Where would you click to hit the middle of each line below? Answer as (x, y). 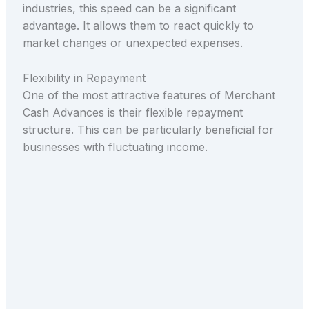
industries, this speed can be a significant (129, 9)
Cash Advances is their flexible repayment (132, 112)
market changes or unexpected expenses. (132, 43)
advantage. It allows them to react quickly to (138, 26)
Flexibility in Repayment (84, 78)
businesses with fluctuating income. (115, 147)
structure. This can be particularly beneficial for (148, 129)
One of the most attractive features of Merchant (149, 95)
